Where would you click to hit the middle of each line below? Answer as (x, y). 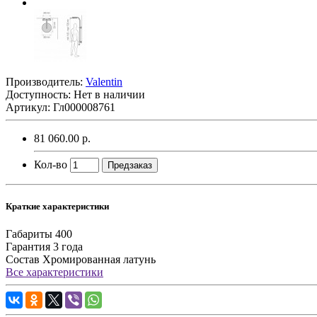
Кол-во (51, 164)
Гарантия (28, 247)
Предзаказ (130, 165)
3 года (68, 247)
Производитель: (46, 81)
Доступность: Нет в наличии (75, 94)
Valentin (104, 81)
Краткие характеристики (57, 207)
